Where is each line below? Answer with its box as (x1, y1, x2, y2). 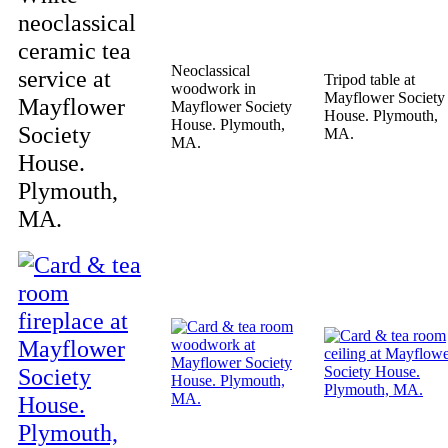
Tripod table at (324, 71, 415, 88)
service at (18, 65, 111, 92)
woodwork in (171, 80, 256, 97)
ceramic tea (18, 37, 131, 64)
